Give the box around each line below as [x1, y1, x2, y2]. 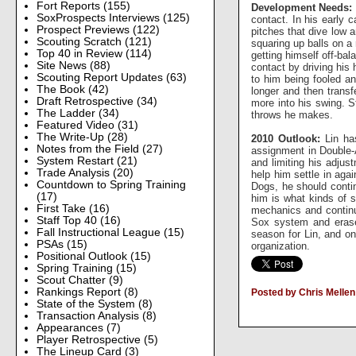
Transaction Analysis [36, 309, 142, 322]
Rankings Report [36, 285, 124, 298]
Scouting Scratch [36, 35, 125, 48]
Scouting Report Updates [36, 71, 166, 83]
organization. [251, 239, 310, 252]
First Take [36, 202, 89, 215]
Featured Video [36, 118, 118, 131]
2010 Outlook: [251, 132, 320, 145]
